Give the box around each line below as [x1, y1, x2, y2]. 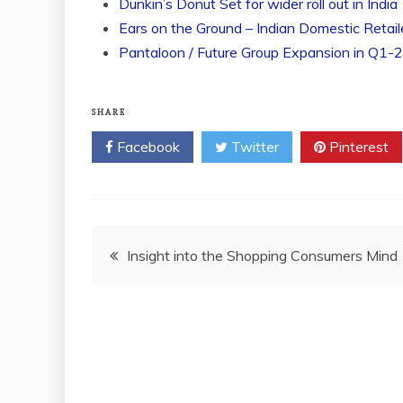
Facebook [113, 138, 180, 156]
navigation [91, 280, 214, 315]
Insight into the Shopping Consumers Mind [127, 246, 398, 264]
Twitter [228, 138, 279, 156]
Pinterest [326, 138, 389, 156]
